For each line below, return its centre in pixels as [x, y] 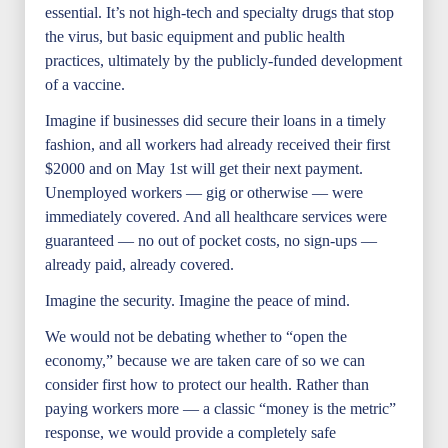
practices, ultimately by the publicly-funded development [223, 60]
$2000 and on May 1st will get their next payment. [204, 168]
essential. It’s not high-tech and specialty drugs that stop [219, 12]
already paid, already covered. [139, 264]
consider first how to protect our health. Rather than [207, 384]
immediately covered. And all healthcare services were [216, 216]
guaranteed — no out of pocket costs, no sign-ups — [211, 240]
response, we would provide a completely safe [190, 432]
